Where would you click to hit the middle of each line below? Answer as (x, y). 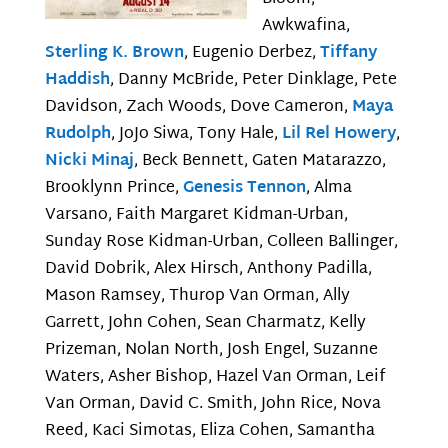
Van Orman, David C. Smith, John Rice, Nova (212, 405)
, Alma (328, 189)
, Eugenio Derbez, (251, 54)
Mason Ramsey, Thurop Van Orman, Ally (197, 297)
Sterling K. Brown (114, 54)
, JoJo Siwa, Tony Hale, (196, 135)
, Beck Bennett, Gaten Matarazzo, (259, 162)
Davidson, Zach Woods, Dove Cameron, (198, 108)
